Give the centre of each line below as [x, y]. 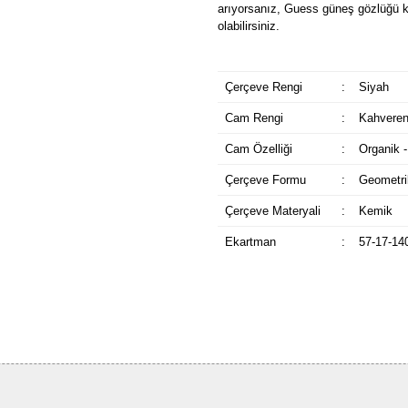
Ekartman [250, 242]
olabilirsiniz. [249, 26]
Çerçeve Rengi [263, 87]
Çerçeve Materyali [272, 211]
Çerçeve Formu [265, 180]
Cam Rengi [254, 118]
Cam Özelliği [258, 149]
